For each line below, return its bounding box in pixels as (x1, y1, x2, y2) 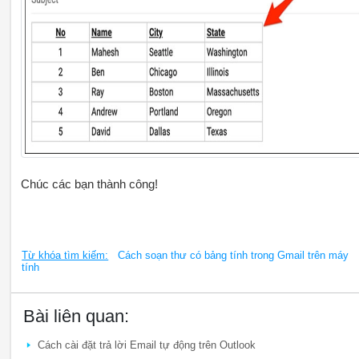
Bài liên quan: (23, 306, 129, 327)
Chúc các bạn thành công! (20, 177, 158, 191)
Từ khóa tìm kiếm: (22, 249, 109, 262)
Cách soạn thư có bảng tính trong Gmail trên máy (108, 249, 349, 262)
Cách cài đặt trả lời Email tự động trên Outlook (38, 339, 256, 352)
